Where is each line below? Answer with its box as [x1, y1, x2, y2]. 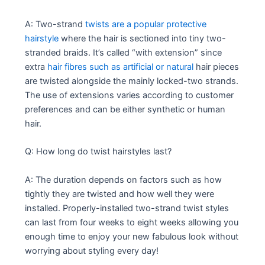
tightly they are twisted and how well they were [25, 188, 215, 199]
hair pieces [193, 62, 240, 73]
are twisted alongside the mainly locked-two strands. [25, 76, 239, 87]
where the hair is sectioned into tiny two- [59, 33, 227, 44]
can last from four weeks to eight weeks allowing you [25, 216, 239, 228]
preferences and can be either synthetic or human [25, 104, 226, 115]
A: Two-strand [25, 19, 86, 30]
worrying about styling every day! [25, 245, 159, 256]
